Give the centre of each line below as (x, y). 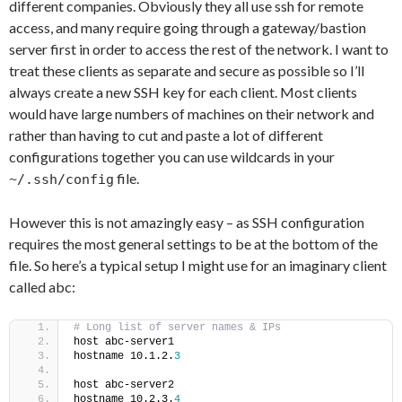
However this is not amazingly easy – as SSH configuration (187, 222)
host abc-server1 (124, 342)
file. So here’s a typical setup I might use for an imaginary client (198, 265)
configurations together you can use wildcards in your (172, 157)
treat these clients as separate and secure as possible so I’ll (187, 70)
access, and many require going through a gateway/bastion (188, 27)
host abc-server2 (124, 385)
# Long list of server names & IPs (177, 328)
